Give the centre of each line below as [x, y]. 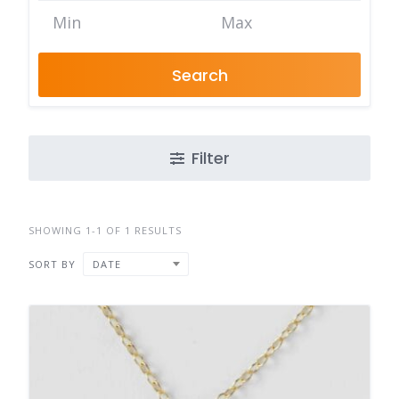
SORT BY [52, 264]
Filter [210, 159]
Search [199, 75]
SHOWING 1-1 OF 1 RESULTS [105, 231]
